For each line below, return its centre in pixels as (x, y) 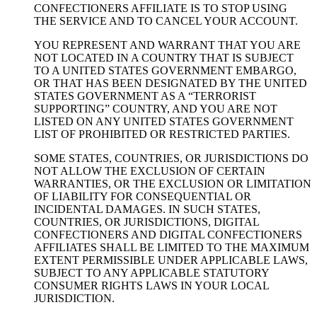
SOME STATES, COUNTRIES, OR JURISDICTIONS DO (171, 158)
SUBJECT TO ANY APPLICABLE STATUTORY (151, 273)
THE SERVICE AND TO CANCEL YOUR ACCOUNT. (166, 21)
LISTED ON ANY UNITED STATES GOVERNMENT (164, 122)
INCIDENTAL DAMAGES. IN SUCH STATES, (147, 209)
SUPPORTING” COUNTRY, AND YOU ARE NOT (156, 109)
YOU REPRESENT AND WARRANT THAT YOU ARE (167, 45)
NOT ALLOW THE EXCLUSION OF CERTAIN (150, 171)
